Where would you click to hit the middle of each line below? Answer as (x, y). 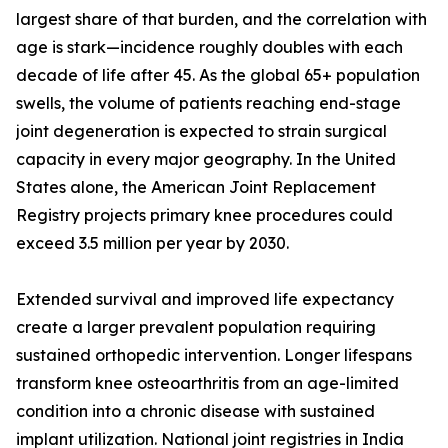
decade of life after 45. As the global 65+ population (218, 75)
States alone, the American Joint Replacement (196, 187)
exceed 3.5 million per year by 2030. (152, 243)
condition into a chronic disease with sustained (195, 411)
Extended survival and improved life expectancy (205, 299)
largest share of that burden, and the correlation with (221, 19)
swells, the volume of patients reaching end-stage (208, 103)
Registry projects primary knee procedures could (204, 215)
